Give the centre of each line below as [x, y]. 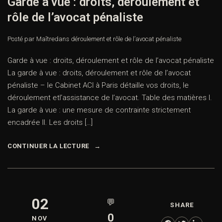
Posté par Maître [31, 39]
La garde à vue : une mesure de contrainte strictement [99, 110]
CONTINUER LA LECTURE [48, 146]
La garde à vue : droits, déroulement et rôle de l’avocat [99, 73]
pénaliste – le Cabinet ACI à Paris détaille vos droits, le [98, 85]
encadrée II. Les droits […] [50, 123]
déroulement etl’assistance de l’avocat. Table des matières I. [110, 98]
